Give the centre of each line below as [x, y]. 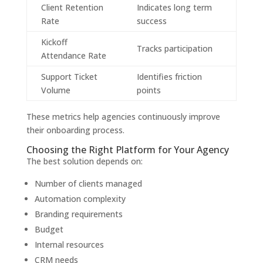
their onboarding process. [75, 130]
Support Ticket [69, 77]
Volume [55, 90]
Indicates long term [174, 8]
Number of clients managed [88, 184]
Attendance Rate [73, 56]
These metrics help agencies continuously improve [123, 117]
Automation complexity [80, 199]
